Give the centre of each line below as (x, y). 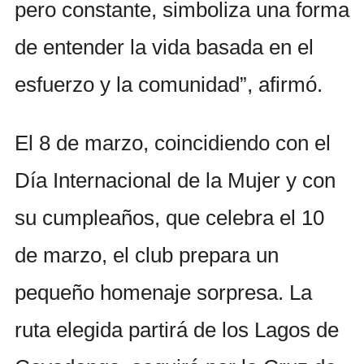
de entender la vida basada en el (164, 47)
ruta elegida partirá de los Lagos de (177, 329)
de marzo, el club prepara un (147, 255)
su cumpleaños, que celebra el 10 (169, 217)
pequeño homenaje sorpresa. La (163, 292)
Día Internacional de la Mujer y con (175, 180)
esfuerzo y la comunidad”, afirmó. (169, 84)
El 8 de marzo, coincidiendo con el (173, 143)
